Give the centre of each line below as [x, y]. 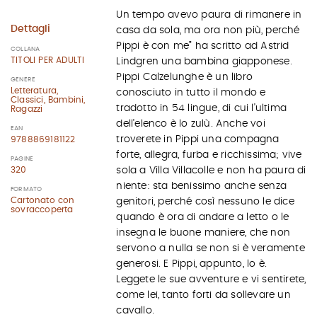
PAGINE [22, 158]
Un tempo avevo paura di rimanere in [209, 15]
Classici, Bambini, [48, 99]
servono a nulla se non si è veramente [211, 248]
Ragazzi [27, 109]
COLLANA [25, 49]
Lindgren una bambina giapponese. [204, 62]
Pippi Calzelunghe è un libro [184, 77]
